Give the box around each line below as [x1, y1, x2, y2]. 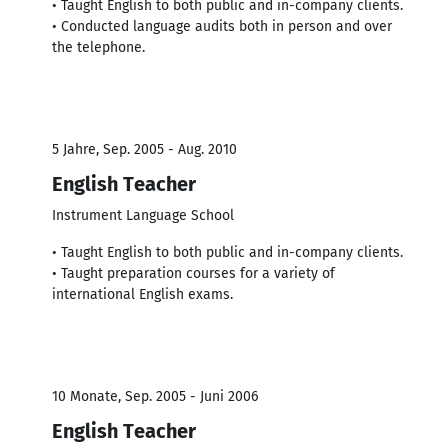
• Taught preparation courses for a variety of [52, 264, 335, 282]
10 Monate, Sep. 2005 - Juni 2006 [52, 387, 258, 405]
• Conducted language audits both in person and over [52, 17, 392, 35]
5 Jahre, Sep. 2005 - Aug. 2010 [52, 140, 237, 158]
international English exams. [52, 285, 233, 303]
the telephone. [52, 38, 145, 56]
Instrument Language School [52, 206, 234, 224]
